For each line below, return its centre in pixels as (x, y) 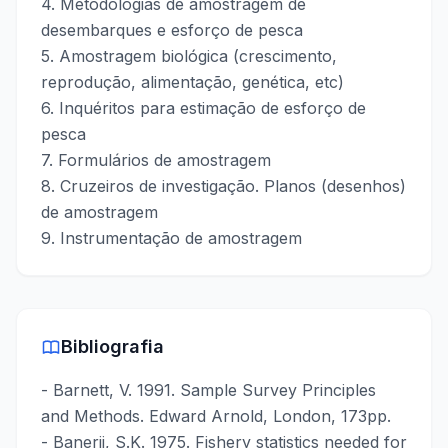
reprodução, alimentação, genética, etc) (192, 82)
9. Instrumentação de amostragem (171, 238)
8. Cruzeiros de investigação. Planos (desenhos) (223, 186)
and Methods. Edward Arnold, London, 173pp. (216, 416)
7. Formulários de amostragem (156, 160)
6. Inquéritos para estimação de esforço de (203, 108)
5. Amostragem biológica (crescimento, (189, 56)
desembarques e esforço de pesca (172, 30)
